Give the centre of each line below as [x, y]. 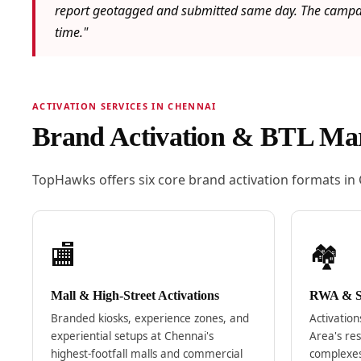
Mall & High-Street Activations [135, 296]
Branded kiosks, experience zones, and [149, 319]
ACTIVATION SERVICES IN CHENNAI [124, 106]
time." [71, 33]
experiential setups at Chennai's [132, 336]
